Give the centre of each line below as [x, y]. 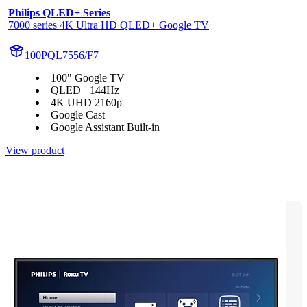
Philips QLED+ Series [59, 13]
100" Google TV [88, 78]
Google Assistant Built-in [105, 127]
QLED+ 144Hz [85, 90]
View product [35, 151]
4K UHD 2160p [86, 103]
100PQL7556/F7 [62, 56]
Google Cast [78, 115]
